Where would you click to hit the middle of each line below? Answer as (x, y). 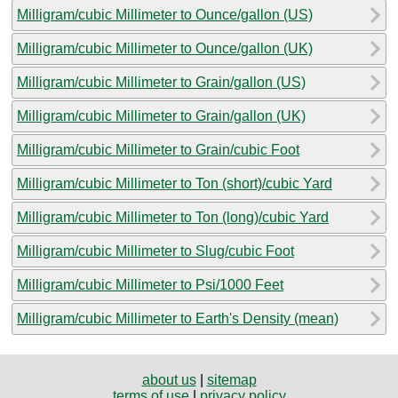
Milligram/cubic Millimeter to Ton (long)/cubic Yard (173, 217)
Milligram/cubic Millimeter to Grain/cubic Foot (158, 149)
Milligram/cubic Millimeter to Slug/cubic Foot (155, 251)
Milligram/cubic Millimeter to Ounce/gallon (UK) (165, 48)
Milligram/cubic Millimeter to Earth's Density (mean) (178, 318)
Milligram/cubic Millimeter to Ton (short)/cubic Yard (175, 183)
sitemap (231, 379)
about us (169, 379)
